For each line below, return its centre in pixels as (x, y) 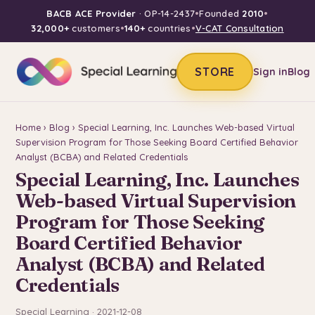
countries (168, 28)
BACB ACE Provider (91, 13)
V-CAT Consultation (239, 28)
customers (95, 28)
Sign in (271, 71)
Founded (221, 13)
